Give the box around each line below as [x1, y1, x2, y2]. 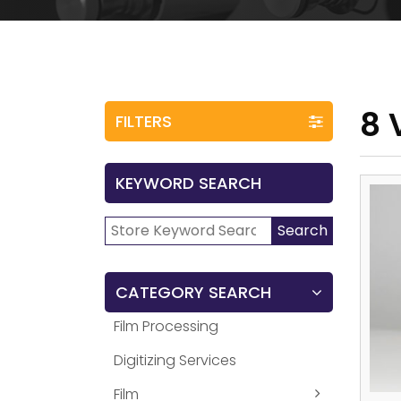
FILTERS [115, 110, 172, 132]
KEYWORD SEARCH [115, 172, 261, 194]
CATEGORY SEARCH [115, 281, 271, 303]
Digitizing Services [114, 350, 236, 371]
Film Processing [114, 316, 218, 337]
